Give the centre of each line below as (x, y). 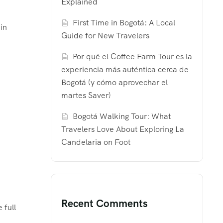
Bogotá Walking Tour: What (122, 116)
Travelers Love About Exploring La (123, 129)
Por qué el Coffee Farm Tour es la (133, 57)
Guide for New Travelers (105, 36)
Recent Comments (104, 204)
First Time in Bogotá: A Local (124, 23)
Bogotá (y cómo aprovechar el (114, 83)
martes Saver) (86, 96)
